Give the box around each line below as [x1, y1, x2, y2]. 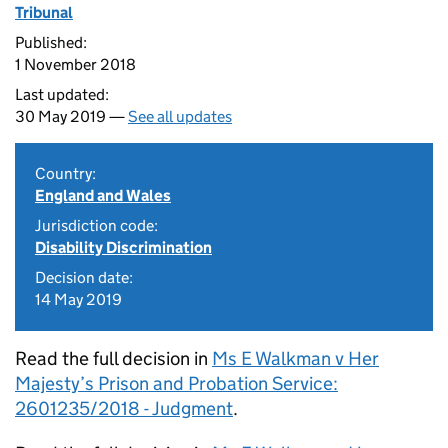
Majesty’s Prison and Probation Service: [15, 372, 338, 395]
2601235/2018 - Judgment [15, 397, 233, 420]
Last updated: [15, 85, 109, 104]
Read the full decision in [15, 347, 212, 370]
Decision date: [35, 268, 133, 287]
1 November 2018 [15, 55, 136, 74]
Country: [35, 164, 96, 183]
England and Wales [35, 186, 171, 205]
